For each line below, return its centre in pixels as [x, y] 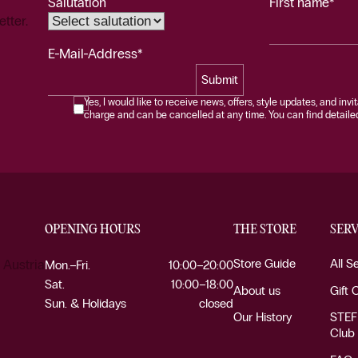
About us [257, 290]
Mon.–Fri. [68, 265]
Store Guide [265, 263]
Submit [219, 80]
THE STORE [265, 230]
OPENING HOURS [93, 230]
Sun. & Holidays [86, 303]
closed [216, 303]
